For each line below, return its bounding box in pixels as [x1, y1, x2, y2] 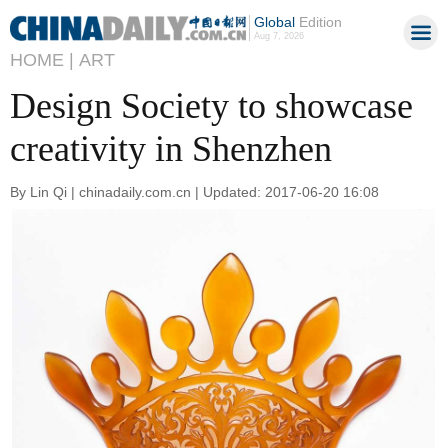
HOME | [10, 50, 74, 70]
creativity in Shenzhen [10, 129, 332, 169]
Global [253, 14, 295, 30]
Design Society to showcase [10, 86, 413, 126]
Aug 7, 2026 [253, 31, 304, 41]
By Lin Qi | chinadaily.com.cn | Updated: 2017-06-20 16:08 [10, 183, 379, 200]
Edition [294, 14, 342, 30]
